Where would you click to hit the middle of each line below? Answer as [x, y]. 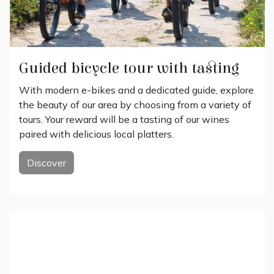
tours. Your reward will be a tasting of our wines [124, 119]
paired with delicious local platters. [96, 134]
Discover [46, 162]
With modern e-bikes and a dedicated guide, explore [136, 90]
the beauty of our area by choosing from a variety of [135, 104]
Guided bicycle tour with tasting [129, 68]
